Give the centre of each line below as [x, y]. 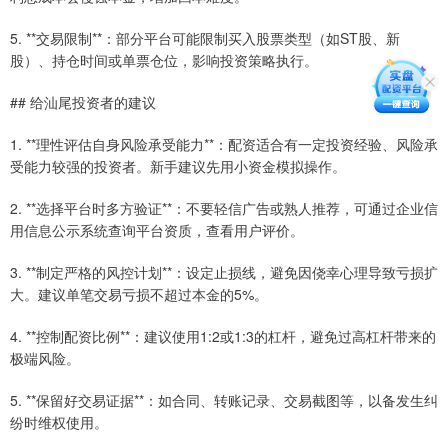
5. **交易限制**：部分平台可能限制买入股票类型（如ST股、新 [205, 37]
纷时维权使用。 [59, 421]
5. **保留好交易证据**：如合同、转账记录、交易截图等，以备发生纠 [224, 399]
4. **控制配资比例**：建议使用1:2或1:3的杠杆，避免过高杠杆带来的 [223, 335]
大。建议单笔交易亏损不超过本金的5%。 [139, 293]
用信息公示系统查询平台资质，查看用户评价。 [157, 229]
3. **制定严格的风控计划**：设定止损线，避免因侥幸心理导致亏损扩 [224, 271]
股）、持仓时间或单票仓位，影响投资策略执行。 [164, 59]
